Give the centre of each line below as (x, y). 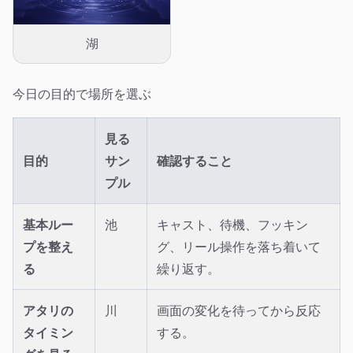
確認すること (195, 160)
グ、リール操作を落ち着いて (239, 246)
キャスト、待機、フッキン (232, 224)
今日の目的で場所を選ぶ (82, 93)
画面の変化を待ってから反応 (239, 310)
